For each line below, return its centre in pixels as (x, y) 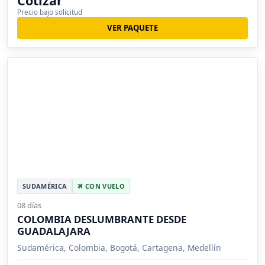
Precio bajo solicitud (50, 12)
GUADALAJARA (54, 231)
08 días (29, 206)
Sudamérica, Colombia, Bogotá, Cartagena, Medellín (119, 248)
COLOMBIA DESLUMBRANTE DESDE (102, 219)
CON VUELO (104, 186)
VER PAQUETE (132, 28)
